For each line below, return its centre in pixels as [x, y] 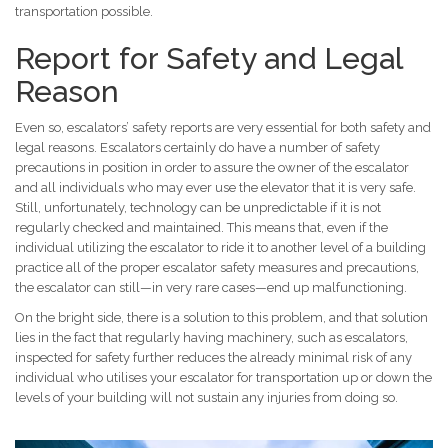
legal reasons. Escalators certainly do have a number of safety [197, 147]
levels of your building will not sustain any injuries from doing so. [206, 397]
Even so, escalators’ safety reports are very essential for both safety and [223, 127]
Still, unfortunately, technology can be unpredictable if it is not [198, 207]
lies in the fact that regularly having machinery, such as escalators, [211, 337]
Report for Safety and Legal [208, 58]
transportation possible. [84, 11]
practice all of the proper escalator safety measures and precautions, [217, 267]
